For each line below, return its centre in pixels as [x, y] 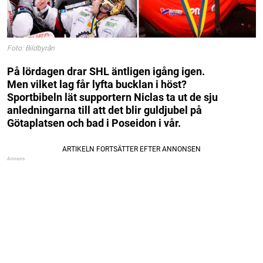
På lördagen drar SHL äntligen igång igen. [106, 71]
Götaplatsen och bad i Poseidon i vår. [94, 123]
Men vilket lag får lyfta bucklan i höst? [97, 84]
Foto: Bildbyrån [31, 48]
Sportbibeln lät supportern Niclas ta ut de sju [112, 97]
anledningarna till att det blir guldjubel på [104, 110]
